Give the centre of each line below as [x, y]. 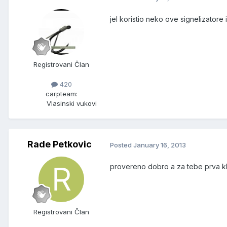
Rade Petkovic [59, 144]
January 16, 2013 [160, 145]
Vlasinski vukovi [71, 104]
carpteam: [61, 94]
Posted [122, 145]
